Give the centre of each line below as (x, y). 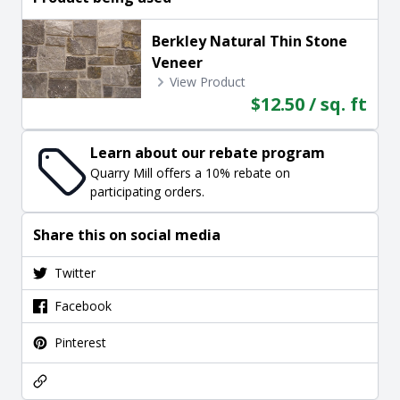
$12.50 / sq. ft (308, 104)
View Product (207, 81)
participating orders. (147, 191)
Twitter (75, 272)
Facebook (83, 305)
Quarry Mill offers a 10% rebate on (190, 172)
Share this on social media (127, 234)
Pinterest (80, 342)
